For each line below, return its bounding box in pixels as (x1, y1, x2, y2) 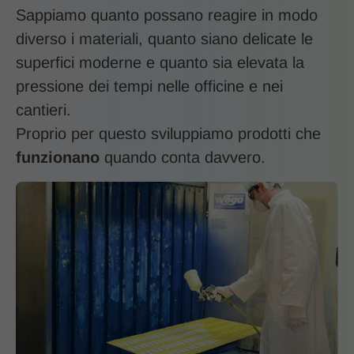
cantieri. (16, 101, 71, 119)
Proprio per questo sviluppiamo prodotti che (16, 125, 321, 143)
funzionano (16, 149, 100, 167)
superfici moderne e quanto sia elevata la (16, 54, 304, 72)
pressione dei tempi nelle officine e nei (16, 77, 283, 96)
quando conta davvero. (100, 149, 265, 167)
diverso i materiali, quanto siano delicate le (16, 30, 313, 48)
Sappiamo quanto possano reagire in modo (16, 6, 318, 24)
